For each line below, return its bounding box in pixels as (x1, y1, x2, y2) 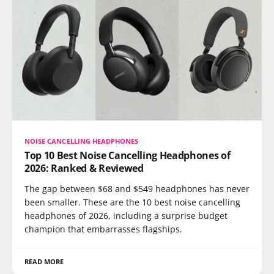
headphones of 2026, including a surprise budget (24, 209, 228, 221)
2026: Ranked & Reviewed (24, 161, 144, 175)
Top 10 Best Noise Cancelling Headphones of (24, 148, 231, 162)
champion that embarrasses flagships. (24, 223, 182, 235)
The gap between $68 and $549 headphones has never (24, 182, 250, 194)
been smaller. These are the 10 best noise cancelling (24, 196, 240, 208)
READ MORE (24, 256, 64, 266)
